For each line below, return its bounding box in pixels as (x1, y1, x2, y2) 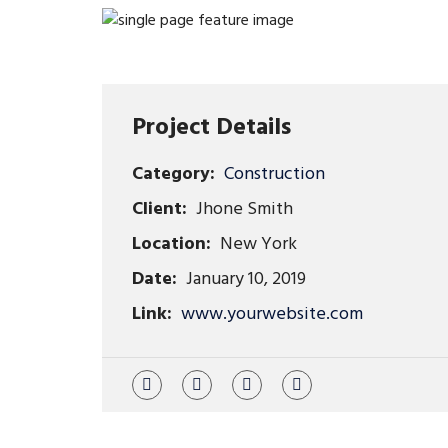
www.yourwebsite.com (181, 300, 363, 330)
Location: (132, 230, 211, 260)
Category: (132, 160, 215, 190)
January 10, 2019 (182, 265, 306, 295)
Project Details (132, 109, 291, 148)
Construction (224, 160, 325, 190)
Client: (132, 195, 187, 225)
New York (216, 230, 297, 260)
